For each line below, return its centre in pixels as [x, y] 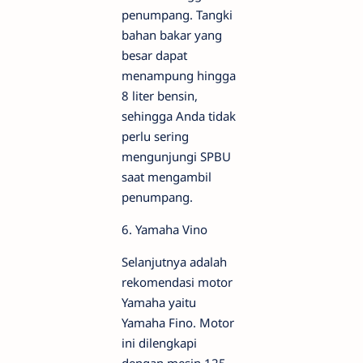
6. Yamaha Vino [164, 230]
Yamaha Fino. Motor [178, 323]
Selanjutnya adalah [174, 262]
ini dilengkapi [159, 343]
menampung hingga [179, 76]
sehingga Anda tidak [179, 116]
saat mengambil [167, 177]
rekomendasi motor [177, 282]
